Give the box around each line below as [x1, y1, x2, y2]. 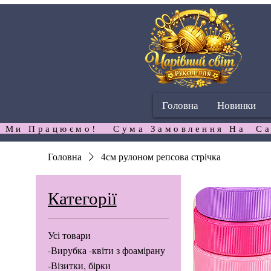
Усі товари [47, 229, 91, 242]
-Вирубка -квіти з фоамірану [47, 244, 165, 257]
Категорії [47, 186, 117, 210]
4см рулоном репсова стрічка [100, 150, 221, 163]
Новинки [217, 98, 256, 113]
